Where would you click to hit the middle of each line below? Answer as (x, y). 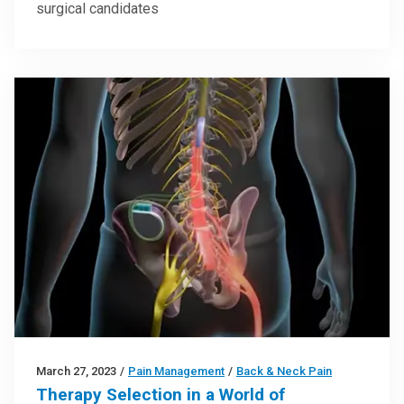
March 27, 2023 (76, 371)
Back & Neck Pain (284, 371)
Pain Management (176, 371)
